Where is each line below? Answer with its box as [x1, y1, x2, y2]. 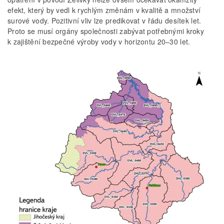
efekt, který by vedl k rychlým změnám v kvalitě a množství [7, 5, 201, 15]
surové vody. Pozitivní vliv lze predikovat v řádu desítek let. [7, 15, 201, 26]
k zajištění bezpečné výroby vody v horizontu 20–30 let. [7, 36, 190, 47]
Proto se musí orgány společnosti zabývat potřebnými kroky [7, 26, 204, 36]
